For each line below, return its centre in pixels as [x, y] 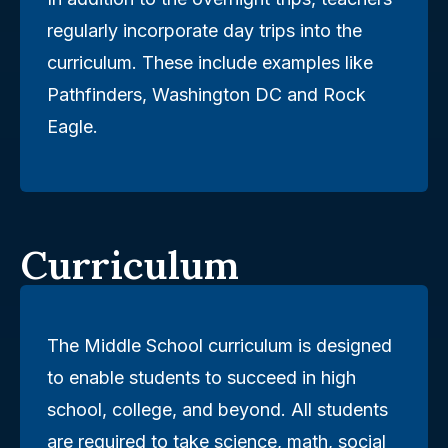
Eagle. [72, 127]
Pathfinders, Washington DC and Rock [206, 95]
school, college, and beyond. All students [217, 409]
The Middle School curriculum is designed [219, 345]
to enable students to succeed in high [201, 377]
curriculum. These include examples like [210, 63]
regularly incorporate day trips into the [204, 31]
